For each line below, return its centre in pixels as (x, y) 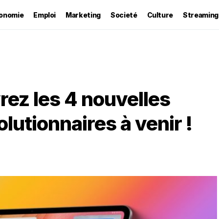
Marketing (83, 15)
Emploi (45, 15)
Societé (124, 15)
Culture (160, 15)
